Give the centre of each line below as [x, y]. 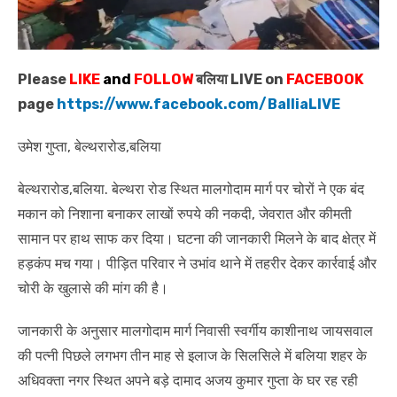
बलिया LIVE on [240, 79]
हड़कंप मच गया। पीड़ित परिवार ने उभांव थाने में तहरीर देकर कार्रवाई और [197, 263]
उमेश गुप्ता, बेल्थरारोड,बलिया [90, 146]
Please [43, 79]
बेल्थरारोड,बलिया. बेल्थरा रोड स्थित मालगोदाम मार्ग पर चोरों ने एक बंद [191, 189]
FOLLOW [162, 79]
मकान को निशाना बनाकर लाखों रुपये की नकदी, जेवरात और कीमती [185, 214]
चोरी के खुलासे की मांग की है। [93, 288]
